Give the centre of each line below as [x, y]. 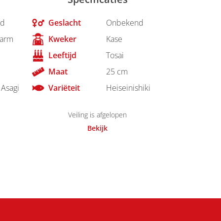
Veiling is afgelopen [98, 114]
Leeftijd [62, 55]
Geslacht [64, 23]
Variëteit [64, 88]
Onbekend [125, 23]
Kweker [62, 39]
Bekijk [98, 128]
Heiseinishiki [128, 88]
